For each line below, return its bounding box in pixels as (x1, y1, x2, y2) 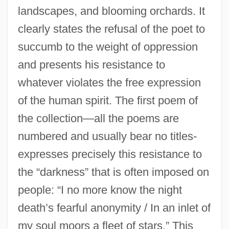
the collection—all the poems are (17, 111, 179, 125)
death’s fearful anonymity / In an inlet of (17, 201, 211, 214)
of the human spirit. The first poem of (17, 94, 198, 107)
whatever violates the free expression (17, 76, 201, 89)
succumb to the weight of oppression (17, 40, 198, 53)
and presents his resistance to (17, 58, 165, 71)
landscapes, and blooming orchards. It (17, 4, 205, 17)
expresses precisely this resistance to (17, 147, 202, 161)
